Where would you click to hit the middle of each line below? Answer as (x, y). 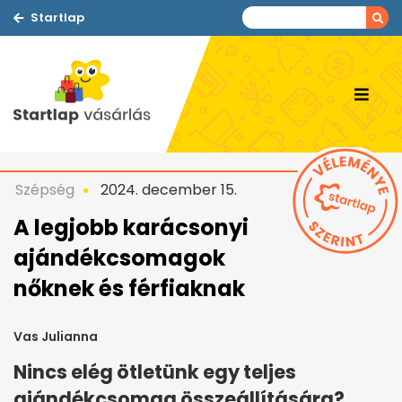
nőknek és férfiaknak (129, 288)
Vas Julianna (56, 337)
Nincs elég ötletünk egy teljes (155, 372)
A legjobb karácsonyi (131, 227)
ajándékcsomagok (119, 258)
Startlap (57, 17)
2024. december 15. (167, 190)
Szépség (45, 190)
